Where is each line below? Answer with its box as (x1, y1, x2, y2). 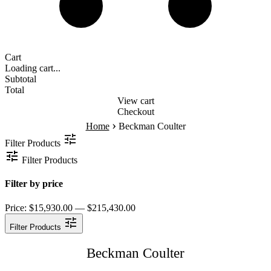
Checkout (117, 106, 154, 117)
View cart (117, 96, 154, 106)
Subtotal (5, 74, 36, 84)
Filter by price (5, 178, 63, 189)
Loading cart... (5, 63, 60, 73)
